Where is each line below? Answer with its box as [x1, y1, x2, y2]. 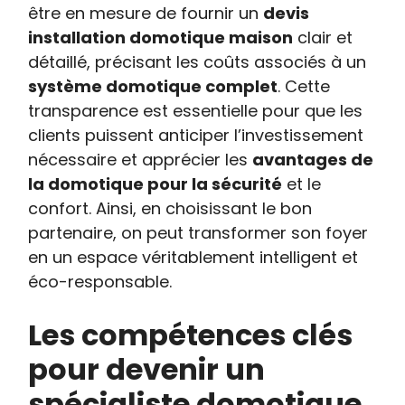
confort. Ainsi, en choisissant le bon [28, 197, 313, 220]
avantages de [252, 148, 374, 171]
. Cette [278, 75, 331, 98]
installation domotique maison [28, 26, 294, 49]
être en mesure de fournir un [28, 2, 264, 24]
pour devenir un [28, 349, 266, 390]
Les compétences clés [28, 315, 353, 355]
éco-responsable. [28, 270, 173, 293]
